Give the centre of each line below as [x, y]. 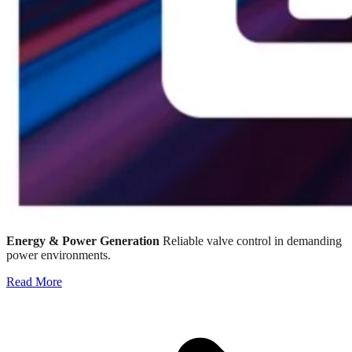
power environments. [59, 255]
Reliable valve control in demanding [251, 241]
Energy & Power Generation [83, 241]
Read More [34, 282]
